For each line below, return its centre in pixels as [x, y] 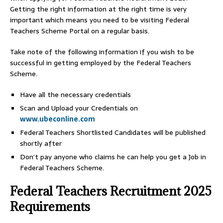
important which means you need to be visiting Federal [100, 20]
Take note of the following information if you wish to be [102, 52]
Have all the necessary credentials [75, 95]
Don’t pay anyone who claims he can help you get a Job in [113, 157]
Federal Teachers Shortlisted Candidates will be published [113, 132]
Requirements [50, 206]
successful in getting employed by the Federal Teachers [101, 63]
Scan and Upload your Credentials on [79, 108]
